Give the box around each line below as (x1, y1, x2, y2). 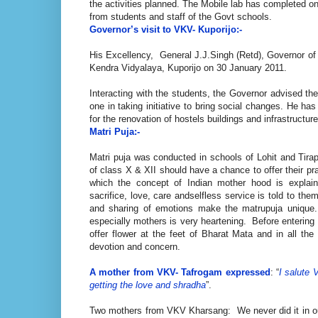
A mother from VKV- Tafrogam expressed (89, 266, 270, 278)
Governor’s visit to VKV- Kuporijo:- (89, 23, 242, 35)
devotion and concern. (89, 241, 180, 252)
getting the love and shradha (89, 279, 206, 290)
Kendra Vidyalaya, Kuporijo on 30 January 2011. (89, 62, 287, 73)
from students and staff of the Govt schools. (89, 11, 272, 22)
